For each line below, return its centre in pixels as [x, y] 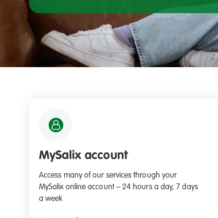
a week [51, 199]
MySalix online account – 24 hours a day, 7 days [118, 187]
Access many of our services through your [108, 175]
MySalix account [83, 156]
